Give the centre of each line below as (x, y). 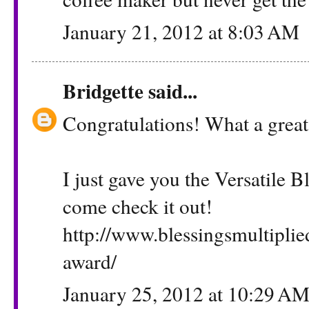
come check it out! (138, 206)
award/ (90, 261)
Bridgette (103, 90)
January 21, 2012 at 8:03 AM (181, 32)
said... (170, 90)
